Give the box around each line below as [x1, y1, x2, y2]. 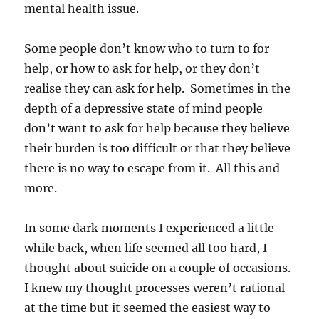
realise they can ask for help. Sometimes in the [24, 80, 291, 95]
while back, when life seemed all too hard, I [24, 240, 268, 255]
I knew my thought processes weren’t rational [24, 280, 286, 295]
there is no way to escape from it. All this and [24, 160, 281, 175]
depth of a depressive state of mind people [24, 100, 263, 115]
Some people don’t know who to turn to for [24, 41, 270, 56]
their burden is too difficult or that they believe [24, 140, 291, 155]
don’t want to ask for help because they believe [24, 120, 291, 135]
